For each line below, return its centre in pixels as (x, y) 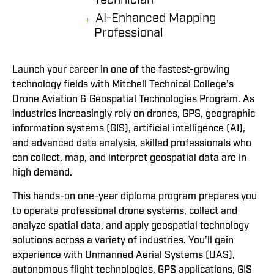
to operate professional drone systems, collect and (125, 211)
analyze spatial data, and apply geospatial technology (131, 225)
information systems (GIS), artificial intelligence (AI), (129, 129)
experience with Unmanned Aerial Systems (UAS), (124, 255)
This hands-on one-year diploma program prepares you (135, 196)
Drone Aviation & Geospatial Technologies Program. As (133, 99)
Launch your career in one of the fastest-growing (121, 70)
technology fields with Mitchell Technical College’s (123, 85)
